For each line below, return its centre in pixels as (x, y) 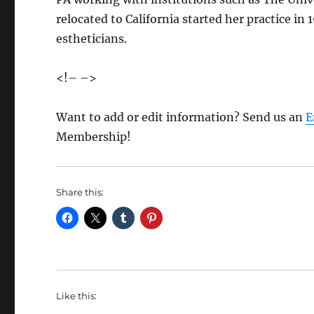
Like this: (77, 296)
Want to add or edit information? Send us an (181, 117)
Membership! (94, 137)
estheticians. (92, 39)
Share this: (80, 192)
